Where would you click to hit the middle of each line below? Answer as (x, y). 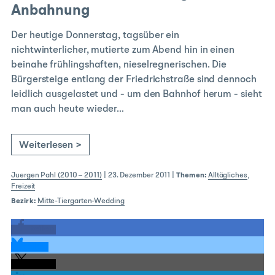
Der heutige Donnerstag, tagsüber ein (95, 36)
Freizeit (23, 187)
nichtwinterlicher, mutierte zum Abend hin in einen (123, 50)
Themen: (191, 176)
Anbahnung (50, 11)
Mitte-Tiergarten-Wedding (81, 201)
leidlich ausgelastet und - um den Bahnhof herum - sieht (137, 95)
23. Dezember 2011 (139, 176)
